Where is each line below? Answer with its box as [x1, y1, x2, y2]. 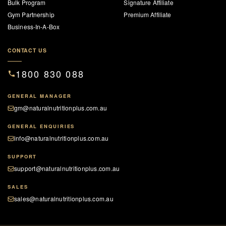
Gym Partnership [8, 10, 54, 19]
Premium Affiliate [124, 10, 172, 19]
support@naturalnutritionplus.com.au [14, 164, 120, 173]
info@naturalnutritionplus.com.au [14, 134, 109, 142]
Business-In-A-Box [8, 22, 60, 31]
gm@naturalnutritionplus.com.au [14, 103, 107, 112]
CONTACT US [8, 46, 47, 54]
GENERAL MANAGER [8, 92, 72, 99]
